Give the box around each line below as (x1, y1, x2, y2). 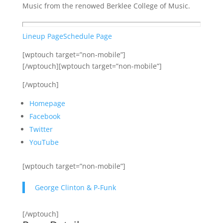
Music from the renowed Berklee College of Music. (22, 1, 190, 10)
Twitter (29, 124, 53, 134)
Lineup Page (22, 31, 63, 41)
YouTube (29, 137, 59, 147)
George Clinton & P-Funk (34, 183, 116, 192)
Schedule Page (63, 31, 112, 41)
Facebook (29, 111, 60, 121)
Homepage (29, 99, 65, 108)
